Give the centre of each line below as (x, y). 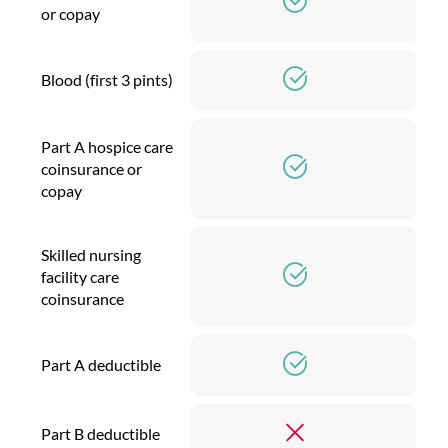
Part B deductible (100, 433)
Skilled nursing (91, 254)
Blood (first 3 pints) (107, 79)
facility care (80, 276)
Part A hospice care (107, 146)
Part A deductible (101, 364)
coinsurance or (91, 168)
